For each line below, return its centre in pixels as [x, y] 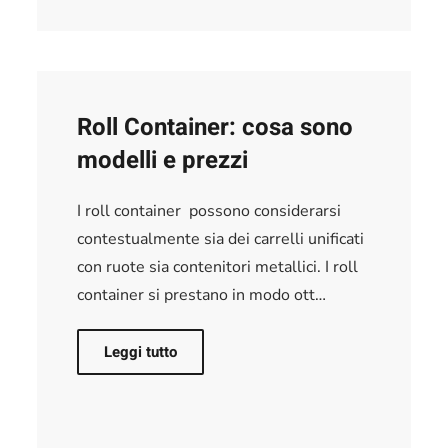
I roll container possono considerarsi [209, 210]
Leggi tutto [141, 351]
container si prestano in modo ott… [202, 294]
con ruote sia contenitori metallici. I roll [218, 266]
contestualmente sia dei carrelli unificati [221, 238]
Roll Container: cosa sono [215, 127]
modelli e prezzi [163, 160]
